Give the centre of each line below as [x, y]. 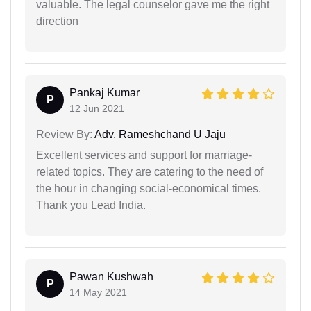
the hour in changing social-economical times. [149, 188]
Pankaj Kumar [104, 92]
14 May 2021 [98, 292]
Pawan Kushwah [111, 276]
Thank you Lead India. [91, 205]
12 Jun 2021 [97, 108]
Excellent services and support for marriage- [144, 155]
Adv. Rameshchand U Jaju [159, 134]
